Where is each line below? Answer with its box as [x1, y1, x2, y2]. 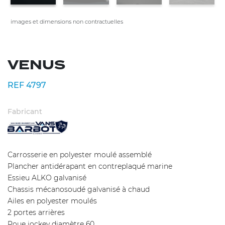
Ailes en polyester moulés [8, 196, 97, 205]
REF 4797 [8, 80, 46, 90]
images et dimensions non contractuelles [11, 18, 123, 26]
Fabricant [8, 107, 42, 117]
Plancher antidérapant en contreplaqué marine [8, 161, 172, 171]
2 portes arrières [8, 207, 65, 217]
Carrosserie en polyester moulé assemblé [8, 150, 152, 159]
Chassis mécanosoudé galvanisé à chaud [8, 184, 150, 194]
